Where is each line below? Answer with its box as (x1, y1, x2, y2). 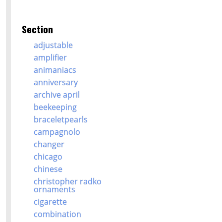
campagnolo (33, 126, 80, 138)
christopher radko (33, 176, 102, 187)
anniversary (33, 77, 78, 88)
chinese (33, 164, 62, 175)
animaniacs (33, 64, 76, 76)
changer (33, 139, 64, 150)
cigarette (33, 196, 67, 208)
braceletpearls (33, 114, 88, 125)
